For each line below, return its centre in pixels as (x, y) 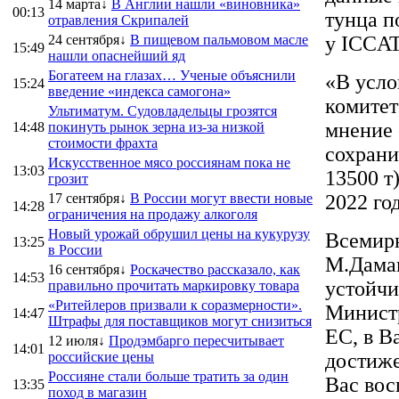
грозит (68, 178)
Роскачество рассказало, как (215, 269)
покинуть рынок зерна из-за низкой (156, 126)
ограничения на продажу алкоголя (153, 214)
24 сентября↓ (87, 39)
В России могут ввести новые (221, 198)
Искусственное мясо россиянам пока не (169, 162)
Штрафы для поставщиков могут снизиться (180, 321)
